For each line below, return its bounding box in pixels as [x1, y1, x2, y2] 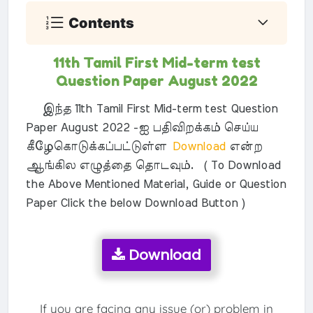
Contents [68, 14, 135, 31]
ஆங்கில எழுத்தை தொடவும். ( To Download [25, 159, 281, 171]
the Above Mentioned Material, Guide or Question [25, 178, 286, 190]
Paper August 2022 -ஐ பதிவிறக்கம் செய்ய [25, 122, 258, 133]
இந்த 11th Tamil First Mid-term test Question [25, 103, 277, 115]
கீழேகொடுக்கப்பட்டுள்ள [25, 140, 166, 152]
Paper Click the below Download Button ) [25, 197, 245, 209]
